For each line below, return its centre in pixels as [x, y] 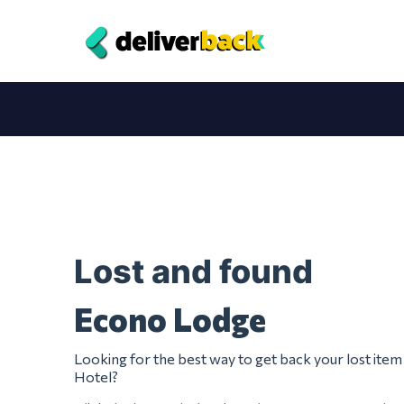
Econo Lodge [170, 318]
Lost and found [197, 271]
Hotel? [96, 376]
